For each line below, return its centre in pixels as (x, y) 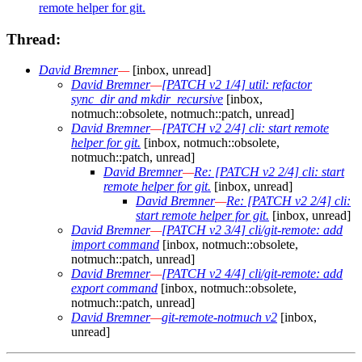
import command (115, 245)
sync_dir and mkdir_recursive (147, 99)
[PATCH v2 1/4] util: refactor (237, 85)
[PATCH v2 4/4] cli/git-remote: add (252, 274)
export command (114, 288)
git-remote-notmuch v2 (219, 318)
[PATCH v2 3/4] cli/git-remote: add (252, 230)
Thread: (34, 39)
